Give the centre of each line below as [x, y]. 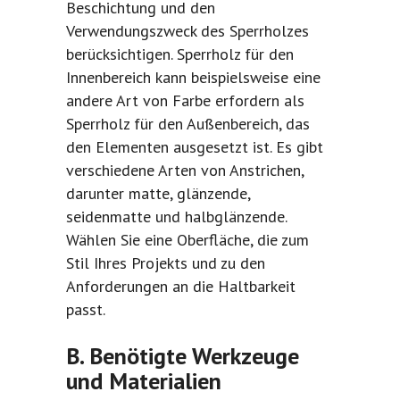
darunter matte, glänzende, [158, 194]
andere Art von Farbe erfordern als [185, 101]
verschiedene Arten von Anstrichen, [185, 171]
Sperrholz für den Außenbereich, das [188, 124]
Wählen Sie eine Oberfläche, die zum [187, 240]
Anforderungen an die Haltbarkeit [181, 287]
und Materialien [144, 381]
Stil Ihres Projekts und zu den [166, 263]
